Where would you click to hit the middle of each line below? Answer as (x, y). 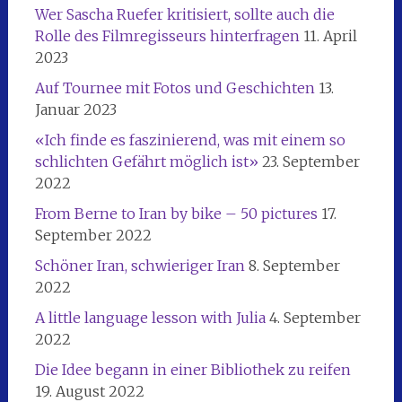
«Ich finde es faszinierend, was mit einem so (190, 140)
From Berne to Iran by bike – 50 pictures (176, 213)
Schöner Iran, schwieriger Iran (140, 265)
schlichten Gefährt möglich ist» (146, 161)
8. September (294, 265)
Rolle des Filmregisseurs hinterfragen (167, 35)
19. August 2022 (89, 391)
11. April (330, 35)
